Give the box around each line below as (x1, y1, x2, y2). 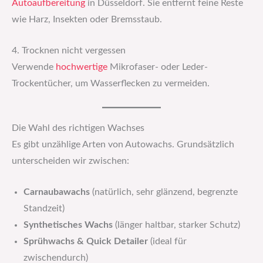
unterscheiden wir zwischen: (12, 156, 129, 166)
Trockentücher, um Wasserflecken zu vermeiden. (12, 79, 210, 89)
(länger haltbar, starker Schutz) (113, 220, 240, 230)
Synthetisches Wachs (23, 220, 113, 230)
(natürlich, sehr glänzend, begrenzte (90, 187, 238, 197)
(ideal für (148, 237, 187, 246)
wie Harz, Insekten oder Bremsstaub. (12, 15, 162, 25)
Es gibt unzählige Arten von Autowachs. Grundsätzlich (12, 140, 234, 149)
